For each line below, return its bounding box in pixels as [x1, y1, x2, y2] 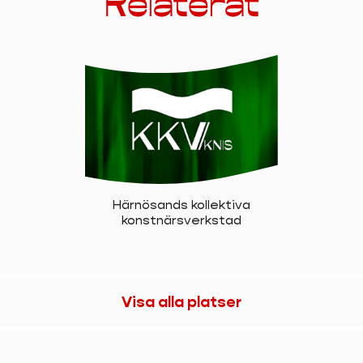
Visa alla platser [121, 293, 241, 312]
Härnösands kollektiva [112, 196, 250, 214]
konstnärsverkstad [121, 211, 241, 229]
